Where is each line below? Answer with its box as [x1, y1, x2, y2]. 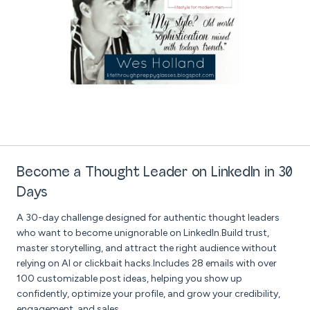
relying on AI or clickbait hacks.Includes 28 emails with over [17, 257, 277, 270]
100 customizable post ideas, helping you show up [17, 273, 242, 285]
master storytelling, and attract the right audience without [17, 242, 277, 255]
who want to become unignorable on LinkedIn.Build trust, [17, 227, 269, 239]
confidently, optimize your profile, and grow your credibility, [17, 288, 280, 300]
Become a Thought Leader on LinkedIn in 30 [17, 165, 293, 181]
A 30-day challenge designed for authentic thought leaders [17, 212, 280, 224]
